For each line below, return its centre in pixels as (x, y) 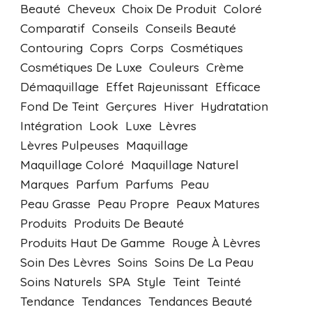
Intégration (51, 126)
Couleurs (174, 67)
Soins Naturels (61, 282)
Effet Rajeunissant (157, 87)
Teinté (224, 282)
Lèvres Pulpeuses (69, 145)
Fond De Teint (59, 106)
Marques (44, 184)
